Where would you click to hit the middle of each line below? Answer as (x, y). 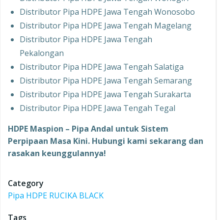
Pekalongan (42, 53)
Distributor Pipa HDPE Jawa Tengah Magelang (106, 26)
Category (26, 183)
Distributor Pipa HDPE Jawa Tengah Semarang (106, 81)
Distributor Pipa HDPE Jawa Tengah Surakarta (105, 95)
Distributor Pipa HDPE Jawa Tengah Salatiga (102, 67)
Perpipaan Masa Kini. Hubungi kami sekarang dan (106, 141)
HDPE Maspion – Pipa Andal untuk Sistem (88, 129)
